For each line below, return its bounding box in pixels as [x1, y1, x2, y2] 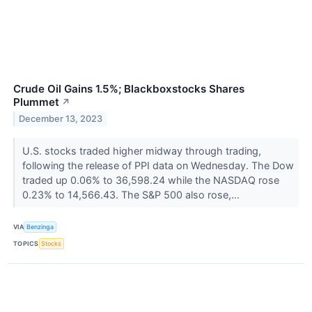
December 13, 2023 [19, 114, 103, 125]
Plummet [13, 95, 59, 109]
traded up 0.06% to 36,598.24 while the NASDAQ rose [22, 173, 279, 186]
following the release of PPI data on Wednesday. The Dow [22, 159, 294, 171]
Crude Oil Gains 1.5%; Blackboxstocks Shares [13, 81, 244, 95]
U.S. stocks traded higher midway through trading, [22, 144, 261, 157]
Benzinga [26, 223, 54, 231]
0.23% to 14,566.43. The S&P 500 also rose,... [22, 188, 242, 201]
